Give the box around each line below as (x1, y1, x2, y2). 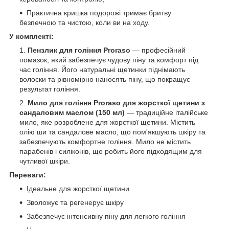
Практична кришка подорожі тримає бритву (27, 8, 171, 17)
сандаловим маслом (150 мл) (19, 108, 125, 117)
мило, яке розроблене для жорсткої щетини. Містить (19, 118, 195, 126)
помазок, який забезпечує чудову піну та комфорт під (19, 55, 198, 64)
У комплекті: (9, 32, 54, 40)
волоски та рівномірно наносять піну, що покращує (19, 75, 190, 83)
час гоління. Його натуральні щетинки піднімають (19, 65, 185, 74)
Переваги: (9, 170, 46, 179)
